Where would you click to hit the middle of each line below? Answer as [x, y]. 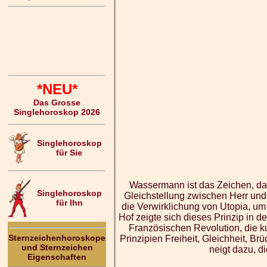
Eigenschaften [57, 257]
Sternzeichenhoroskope [57, 238]
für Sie [69, 153]
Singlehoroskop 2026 [57, 112]
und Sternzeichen [57, 247]
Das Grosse [57, 103]
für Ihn [69, 203]
